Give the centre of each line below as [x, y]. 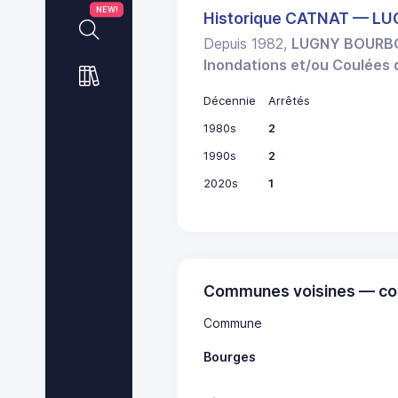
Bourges [230, 356]
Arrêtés [289, 101]
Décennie [230, 101]
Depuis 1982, [248, 44]
